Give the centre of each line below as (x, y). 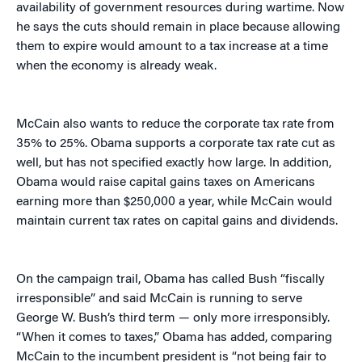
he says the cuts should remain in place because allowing (178, 28)
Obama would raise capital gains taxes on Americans (166, 183)
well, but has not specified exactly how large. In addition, (174, 164)
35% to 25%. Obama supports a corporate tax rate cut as (176, 144)
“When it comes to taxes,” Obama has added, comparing (174, 338)
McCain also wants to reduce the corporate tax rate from (175, 125)
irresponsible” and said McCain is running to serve (159, 299)
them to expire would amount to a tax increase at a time (172, 47)
